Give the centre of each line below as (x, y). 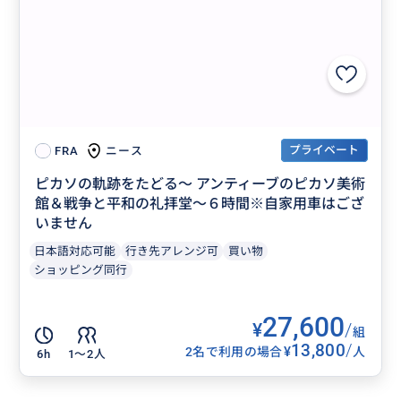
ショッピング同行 (81, 270)
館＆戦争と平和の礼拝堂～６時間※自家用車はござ (200, 204)
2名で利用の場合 (234, 351)
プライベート (324, 150)
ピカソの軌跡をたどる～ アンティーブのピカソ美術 (200, 184)
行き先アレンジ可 (172, 252)
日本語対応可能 (75, 252)
